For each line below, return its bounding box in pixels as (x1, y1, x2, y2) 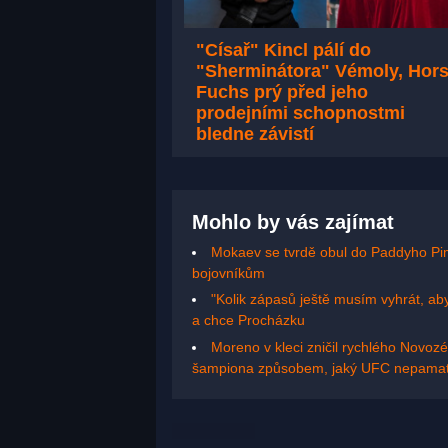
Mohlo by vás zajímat (192, 210, 394, 233)
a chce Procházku (192, 312, 305, 329)
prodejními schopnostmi (196, 103, 405, 124)
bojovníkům (192, 264, 265, 281)
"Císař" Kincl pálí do (196, 40, 371, 61)
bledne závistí (196, 124, 314, 145)
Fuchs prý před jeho (196, 82, 368, 103)
